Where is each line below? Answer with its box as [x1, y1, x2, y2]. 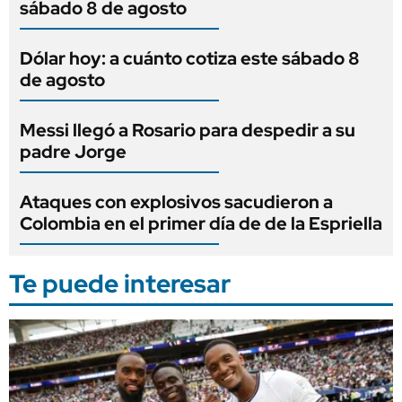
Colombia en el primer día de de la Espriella [20, 211, 382, 235]
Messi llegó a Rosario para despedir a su [20, 118, 355, 142]
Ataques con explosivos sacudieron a [20, 189, 333, 214]
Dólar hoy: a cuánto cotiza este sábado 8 [20, 46, 360, 70]
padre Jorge [20, 139, 127, 163]
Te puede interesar [9, 266, 231, 301]
